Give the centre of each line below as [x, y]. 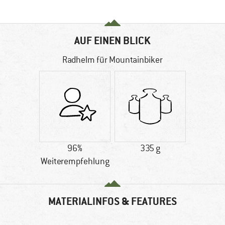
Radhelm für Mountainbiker [113, 60]
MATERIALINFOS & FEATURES [113, 201]
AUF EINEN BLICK [113, 41]
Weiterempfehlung [75, 161]
